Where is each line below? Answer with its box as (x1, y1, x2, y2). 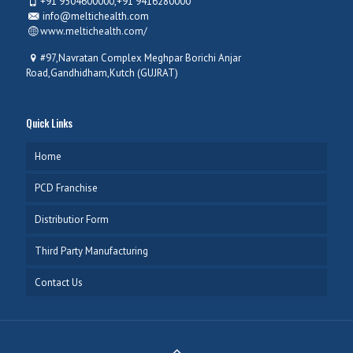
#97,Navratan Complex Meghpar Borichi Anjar (40, 51, 242, 65)
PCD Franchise (35, 181, 98, 195)
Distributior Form (35, 213, 109, 226)
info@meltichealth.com (40, 9, 150, 23)
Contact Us (35, 276, 83, 289)
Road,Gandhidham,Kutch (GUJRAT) (26, 66, 178, 80)
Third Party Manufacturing (35, 244, 148, 258)
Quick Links (26, 115, 72, 131)
